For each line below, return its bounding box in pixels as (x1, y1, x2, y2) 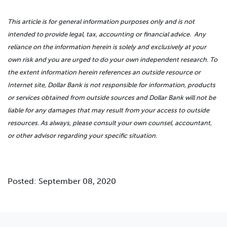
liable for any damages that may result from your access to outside (8, 106, 209, 115)
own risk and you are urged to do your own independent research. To (8, 56, 217, 64)
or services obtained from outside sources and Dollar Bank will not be (8, 94, 216, 102)
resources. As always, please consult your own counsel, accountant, (8, 119, 212, 127)
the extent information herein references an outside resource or (8, 68, 201, 77)
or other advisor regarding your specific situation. (8, 132, 157, 140)
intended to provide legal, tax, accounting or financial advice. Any (8, 30, 206, 39)
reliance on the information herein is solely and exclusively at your (8, 43, 206, 51)
